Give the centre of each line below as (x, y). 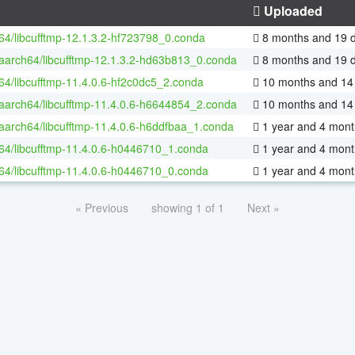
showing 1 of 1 (188, 207)
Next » (263, 207)
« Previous (102, 207)
